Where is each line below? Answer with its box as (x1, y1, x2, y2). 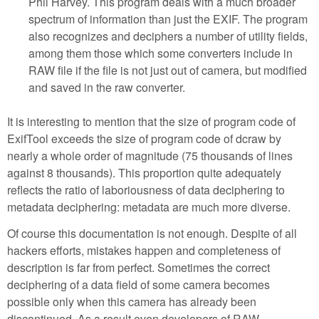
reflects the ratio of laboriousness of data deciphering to (7, 182, 285, 199)
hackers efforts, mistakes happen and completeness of (7, 241, 281, 258)
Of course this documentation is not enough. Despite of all (7, 224, 297, 241)
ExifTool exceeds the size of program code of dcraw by (7, 130, 281, 147)
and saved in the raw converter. (28, 79, 185, 96)
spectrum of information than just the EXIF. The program (28, 11, 308, 28)
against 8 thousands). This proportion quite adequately (7, 164, 281, 182)
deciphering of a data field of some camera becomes (7, 276, 270, 293)
